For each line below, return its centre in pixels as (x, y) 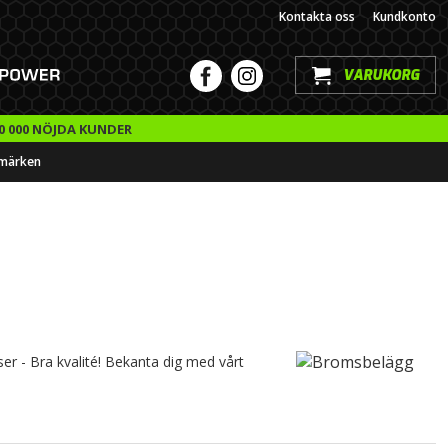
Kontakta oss (317, 17)
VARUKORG (381, 76)
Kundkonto (404, 17)
